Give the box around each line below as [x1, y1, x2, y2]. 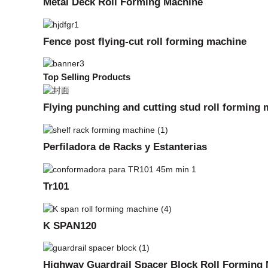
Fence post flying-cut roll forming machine [43, 35, 246, 47]
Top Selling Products [43, 72, 130, 83]
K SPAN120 [43, 219, 96, 232]
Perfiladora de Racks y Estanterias [43, 140, 207, 153]
